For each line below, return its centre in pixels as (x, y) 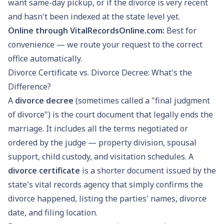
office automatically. (45, 58)
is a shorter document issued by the (148, 170)
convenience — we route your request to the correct (105, 44)
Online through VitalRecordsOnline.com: (87, 30)
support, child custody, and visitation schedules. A (101, 156)
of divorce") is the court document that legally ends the (110, 114)
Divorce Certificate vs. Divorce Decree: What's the (100, 72)
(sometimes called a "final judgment (142, 100)
